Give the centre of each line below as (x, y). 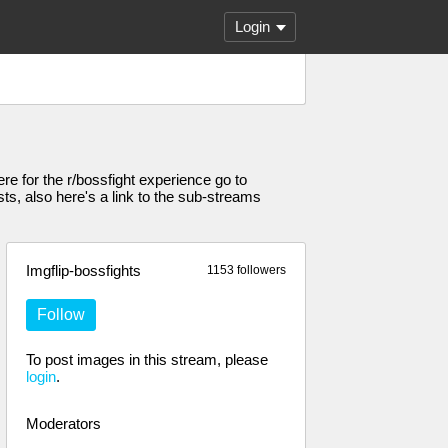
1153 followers (246, 270)
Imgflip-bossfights (83, 270)
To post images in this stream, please (147, 359)
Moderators (63, 423)
